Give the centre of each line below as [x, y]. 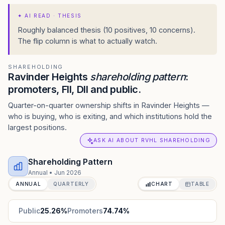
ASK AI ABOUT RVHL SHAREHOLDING [152, 140]
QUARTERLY [71, 184]
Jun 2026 [68, 173]
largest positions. [37, 127]
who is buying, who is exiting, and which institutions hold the [110, 116]
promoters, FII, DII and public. [75, 89]
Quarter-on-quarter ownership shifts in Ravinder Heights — [109, 105]
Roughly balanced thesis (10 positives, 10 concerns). [106, 30]
